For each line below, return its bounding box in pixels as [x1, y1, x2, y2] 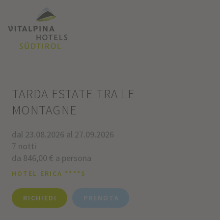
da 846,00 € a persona [11, 152, 91, 164]
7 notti [11, 140, 36, 152]
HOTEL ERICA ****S [11, 168, 86, 178]
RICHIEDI [23, 193, 57, 203]
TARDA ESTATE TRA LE [11, 86, 135, 102]
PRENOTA [83, 193, 119, 203]
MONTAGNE [11, 102, 77, 118]
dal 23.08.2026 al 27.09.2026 [11, 128, 114, 140]
